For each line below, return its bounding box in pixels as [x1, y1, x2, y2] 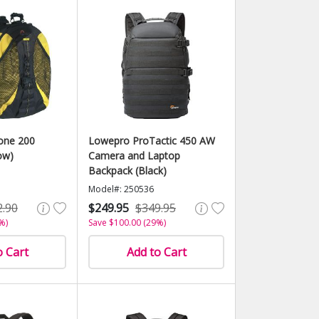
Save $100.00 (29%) [88, 216, 166, 229]
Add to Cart [126, 244, 187, 260]
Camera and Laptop [88, 149, 180, 162]
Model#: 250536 [88, 183, 154, 195]
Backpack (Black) [88, 164, 167, 177]
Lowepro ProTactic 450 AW [88, 134, 215, 147]
